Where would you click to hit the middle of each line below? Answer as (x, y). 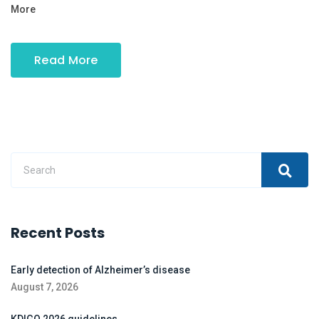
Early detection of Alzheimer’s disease (100, 270)
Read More (66, 61)
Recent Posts (58, 233)
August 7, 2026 (45, 287)
